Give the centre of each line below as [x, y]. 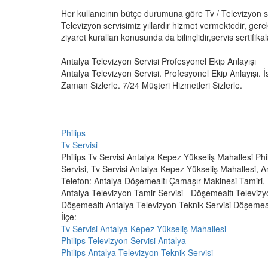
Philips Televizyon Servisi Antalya [124, 240]
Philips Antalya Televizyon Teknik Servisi [137, 252]
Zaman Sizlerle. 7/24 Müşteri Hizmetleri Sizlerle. [152, 85]
